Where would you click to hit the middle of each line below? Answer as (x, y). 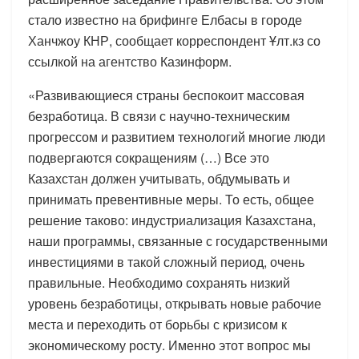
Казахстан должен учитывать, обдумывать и (159, 178)
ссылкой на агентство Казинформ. (130, 61)
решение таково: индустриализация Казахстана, (172, 220)
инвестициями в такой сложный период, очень (166, 261)
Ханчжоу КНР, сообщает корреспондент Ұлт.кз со (174, 40)
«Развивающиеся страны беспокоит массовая (166, 95)
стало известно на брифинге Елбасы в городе (165, 19)
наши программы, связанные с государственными (178, 240)
